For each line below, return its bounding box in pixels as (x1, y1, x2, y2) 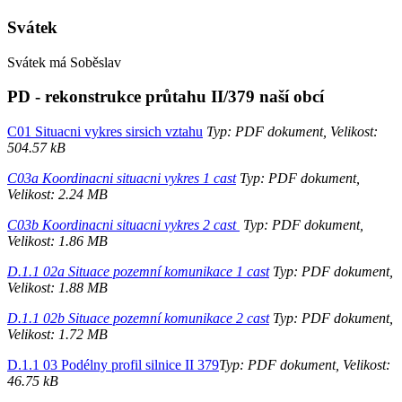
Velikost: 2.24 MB (7, 186, 108, 202)
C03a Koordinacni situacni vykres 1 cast (7, 170, 236, 186)
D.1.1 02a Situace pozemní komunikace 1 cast (7, 263, 269, 279)
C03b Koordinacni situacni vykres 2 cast (7, 216, 240, 232)
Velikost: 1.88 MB (7, 279, 108, 295)
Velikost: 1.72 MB (7, 326, 108, 342)
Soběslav (70, 54, 121, 70)
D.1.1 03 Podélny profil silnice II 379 (7, 356, 219, 372)
